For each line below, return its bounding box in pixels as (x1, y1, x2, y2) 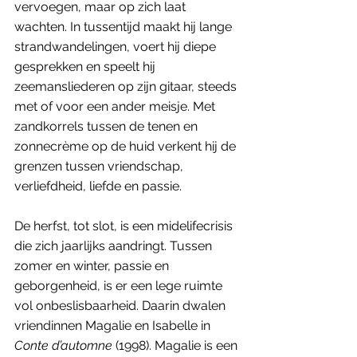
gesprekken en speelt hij (14, 58, 159, 74)
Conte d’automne (14, 337, 112, 353)
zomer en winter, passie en (14, 257, 172, 273)
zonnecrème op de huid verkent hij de (14, 138, 239, 154)
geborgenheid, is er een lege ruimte (14, 277, 226, 293)
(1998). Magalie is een (112, 337, 241, 353)
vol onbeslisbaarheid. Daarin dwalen (14, 297, 229, 313)
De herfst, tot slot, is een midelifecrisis (14, 218, 236, 233)
